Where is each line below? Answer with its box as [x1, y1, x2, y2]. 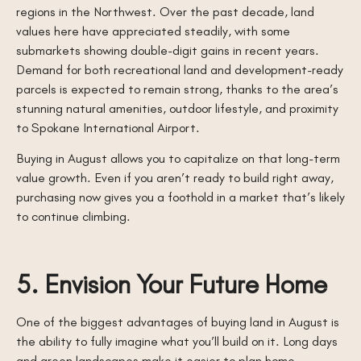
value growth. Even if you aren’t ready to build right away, [16, 169, 334, 186]
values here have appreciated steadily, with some [16, 23, 290, 39]
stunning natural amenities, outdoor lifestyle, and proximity [16, 100, 338, 116]
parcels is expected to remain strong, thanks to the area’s [16, 81, 338, 97]
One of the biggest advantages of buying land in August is [16, 313, 339, 330]
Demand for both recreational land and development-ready [16, 61, 343, 77]
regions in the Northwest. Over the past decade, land [16, 3, 314, 19]
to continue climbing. [16, 208, 131, 225]
